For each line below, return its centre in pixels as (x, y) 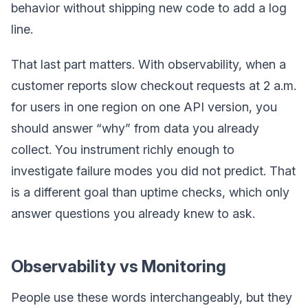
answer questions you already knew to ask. (133, 213)
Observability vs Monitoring (119, 266)
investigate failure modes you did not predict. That (153, 171)
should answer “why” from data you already (135, 128)
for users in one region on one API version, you (144, 107)
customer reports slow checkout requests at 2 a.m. (154, 86)
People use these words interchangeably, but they (152, 297)
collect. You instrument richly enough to (123, 150)
